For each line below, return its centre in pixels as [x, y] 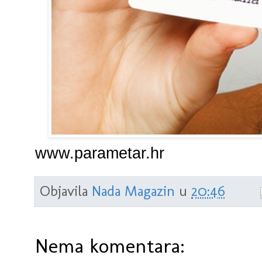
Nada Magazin [133, 191]
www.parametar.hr [100, 154]
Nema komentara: [110, 246]
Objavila [66, 191]
